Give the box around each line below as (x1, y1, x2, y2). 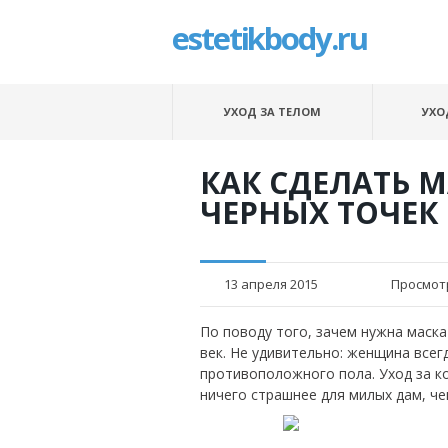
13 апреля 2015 (224, 275, 318, 293)
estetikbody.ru (172, 17, 367, 59)
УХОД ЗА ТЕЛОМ (224, 104, 321, 119)
